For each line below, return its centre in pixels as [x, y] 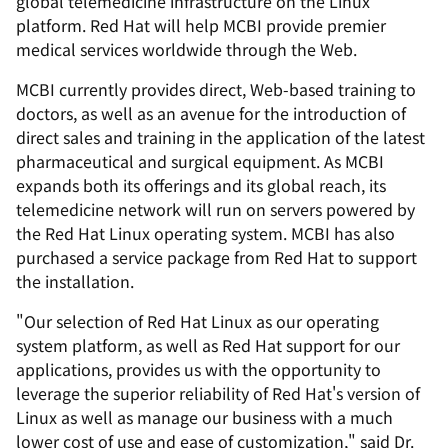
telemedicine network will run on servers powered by [215, 209]
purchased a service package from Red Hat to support [216, 257]
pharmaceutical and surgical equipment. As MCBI [200, 161]
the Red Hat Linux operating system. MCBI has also [205, 233]
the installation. [75, 281]
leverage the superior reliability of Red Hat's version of [218, 393]
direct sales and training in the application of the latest [220, 137]
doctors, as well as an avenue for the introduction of [211, 113]
